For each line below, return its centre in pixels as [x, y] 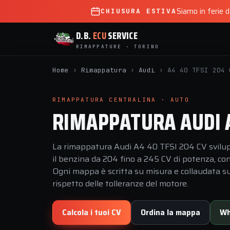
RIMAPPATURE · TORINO [118, 46]
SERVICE [122, 35]
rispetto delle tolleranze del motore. [120, 184]
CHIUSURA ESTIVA [139, 11]
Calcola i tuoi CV [92, 213]
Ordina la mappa [170, 213]
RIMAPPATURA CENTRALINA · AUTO [121, 100]
